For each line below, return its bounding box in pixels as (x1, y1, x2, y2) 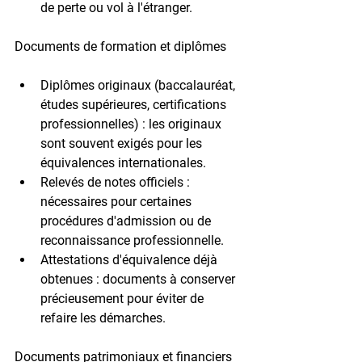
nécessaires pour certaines (40, 193, 195, 209)
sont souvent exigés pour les (40, 135, 205, 151)
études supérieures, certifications (40, 96, 229, 112)
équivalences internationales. (40, 154, 206, 170)
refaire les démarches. (40, 309, 166, 326)
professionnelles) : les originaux (40, 116, 225, 132)
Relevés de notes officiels (40, 174, 183, 190)
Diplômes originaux (40, 77, 151, 93)
